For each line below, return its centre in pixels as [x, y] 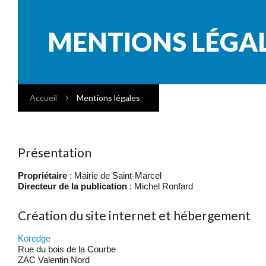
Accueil [43, 98]
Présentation [55, 153]
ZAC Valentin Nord [54, 259]
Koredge [34, 238]
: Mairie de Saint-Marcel [114, 176]
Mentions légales [108, 98]
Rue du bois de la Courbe [67, 249]
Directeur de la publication [72, 186]
